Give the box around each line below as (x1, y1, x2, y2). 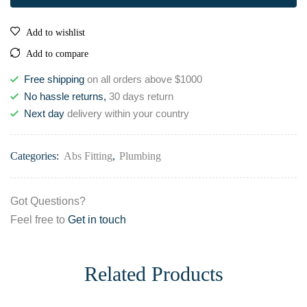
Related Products (84, 262, 223, 285)
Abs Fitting (64, 150, 112, 162)
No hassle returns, (24, 90, 106, 102)
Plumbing (119, 150, 161, 162)
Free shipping (24, 73, 84, 85)
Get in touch (68, 214, 126, 225)
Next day (24, 108, 64, 119)
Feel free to (10, 214, 68, 225)
